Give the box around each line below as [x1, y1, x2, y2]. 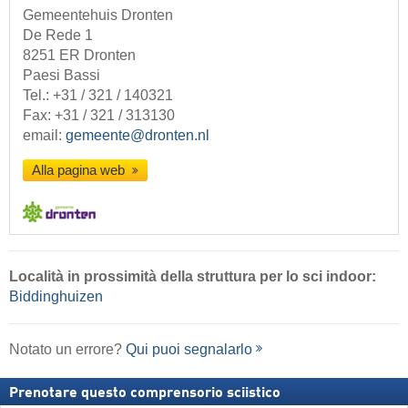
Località [9, 269, 64, 285]
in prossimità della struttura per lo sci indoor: [67, 269, 376, 285]
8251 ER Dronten [23, 47, 136, 63]
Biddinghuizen [9, 289, 103, 305]
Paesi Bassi [23, 67, 100, 83]
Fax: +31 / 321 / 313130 [23, 107, 175, 123]
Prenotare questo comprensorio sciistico [9, 385, 280, 401]
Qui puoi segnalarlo [126, 341, 252, 357]
